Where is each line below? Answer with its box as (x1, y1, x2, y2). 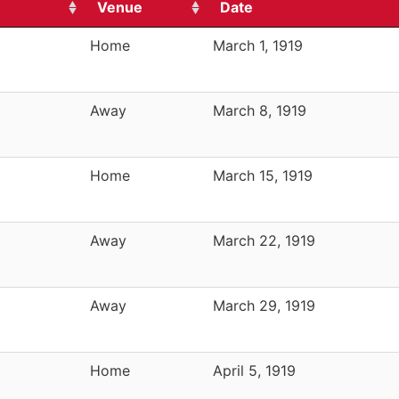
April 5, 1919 (213, 361, 296, 379)
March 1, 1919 (213, 36, 303, 54)
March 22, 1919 (213, 231, 315, 249)
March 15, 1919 (213, 166, 313, 184)
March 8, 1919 (213, 101, 306, 119)
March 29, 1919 (213, 296, 315, 314)
